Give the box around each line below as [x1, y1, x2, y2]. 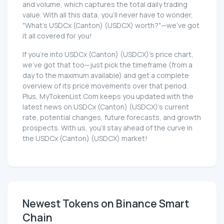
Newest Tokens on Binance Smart [22, 196, 189, 211]
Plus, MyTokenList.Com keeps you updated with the [22, 91, 193, 101]
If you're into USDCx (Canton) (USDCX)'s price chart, [22, 49, 193, 59]
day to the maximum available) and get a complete [22, 70, 189, 80]
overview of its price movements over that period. [22, 81, 188, 91]
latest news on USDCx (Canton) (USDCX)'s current [22, 102, 189, 112]
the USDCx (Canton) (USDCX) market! [22, 133, 147, 143]
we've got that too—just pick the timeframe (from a [22, 60, 192, 70]
